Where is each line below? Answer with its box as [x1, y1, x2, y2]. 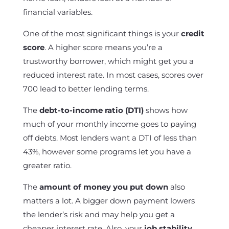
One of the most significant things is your [22, 29, 181, 38]
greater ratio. [22, 161, 72, 170]
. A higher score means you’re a [44, 42, 163, 52]
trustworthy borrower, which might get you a [22, 56, 194, 66]
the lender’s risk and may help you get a [22, 210, 175, 219]
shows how [143, 105, 188, 115]
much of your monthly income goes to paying [22, 119, 196, 129]
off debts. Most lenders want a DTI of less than [22, 133, 197, 143]
